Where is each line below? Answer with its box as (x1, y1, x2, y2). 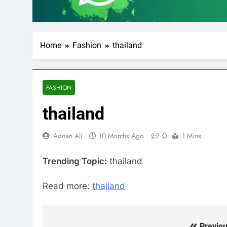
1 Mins (182, 131, 201, 141)
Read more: (43, 181, 92, 192)
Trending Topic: (43, 156, 107, 166)
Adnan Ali (53, 131, 83, 141)
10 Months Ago (99, 131, 144, 141)
